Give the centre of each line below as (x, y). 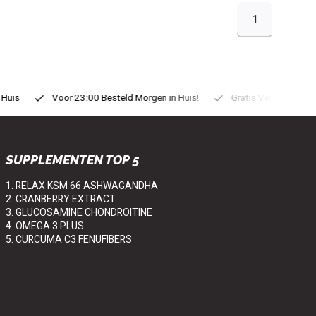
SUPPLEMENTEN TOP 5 (72, 160)
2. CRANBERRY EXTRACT (60, 200)
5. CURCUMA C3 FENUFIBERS (68, 240)
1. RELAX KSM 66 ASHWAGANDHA (81, 186)
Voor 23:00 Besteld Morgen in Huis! (116, 98)
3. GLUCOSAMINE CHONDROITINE (79, 213)
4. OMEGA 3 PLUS (44, 226)
